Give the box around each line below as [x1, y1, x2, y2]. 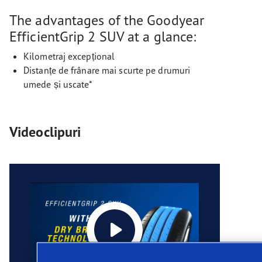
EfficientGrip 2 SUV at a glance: [9, 27, 196, 45]
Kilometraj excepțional [23, 50, 115, 62]
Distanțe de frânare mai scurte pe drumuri [23, 64, 191, 76]
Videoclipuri [9, 123, 81, 141]
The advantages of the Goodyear [9, 11, 205, 29]
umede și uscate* [23, 78, 93, 90]
